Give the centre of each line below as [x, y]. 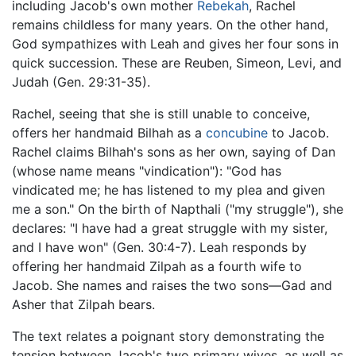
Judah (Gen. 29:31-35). [81, 81]
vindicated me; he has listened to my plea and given [168, 190]
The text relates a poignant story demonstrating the [168, 336]
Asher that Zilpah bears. [83, 304]
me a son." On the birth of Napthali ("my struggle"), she [178, 209]
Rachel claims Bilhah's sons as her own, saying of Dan [174, 151]
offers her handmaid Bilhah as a [109, 132]
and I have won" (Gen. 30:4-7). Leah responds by [159, 247]
